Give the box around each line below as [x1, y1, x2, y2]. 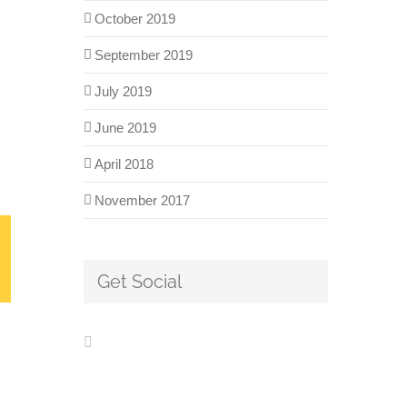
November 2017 [94, 192, 190, 208]
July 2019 [94, 83, 152, 99]
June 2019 [94, 119, 156, 135]
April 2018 [94, 155, 154, 172]
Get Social [96, 270, 182, 293]
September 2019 [94, 46, 193, 63]
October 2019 [94, 10, 175, 26]
